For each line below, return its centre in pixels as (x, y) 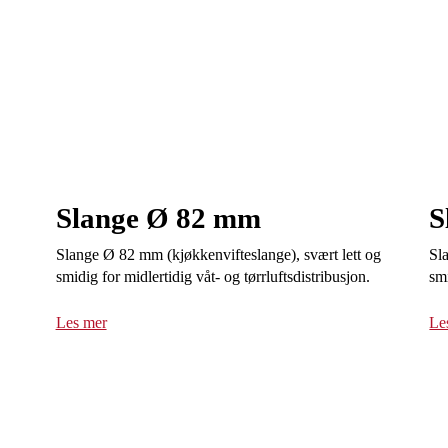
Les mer (81, 323)
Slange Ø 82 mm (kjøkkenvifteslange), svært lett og (218, 255)
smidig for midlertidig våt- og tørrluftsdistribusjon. (212, 277)
